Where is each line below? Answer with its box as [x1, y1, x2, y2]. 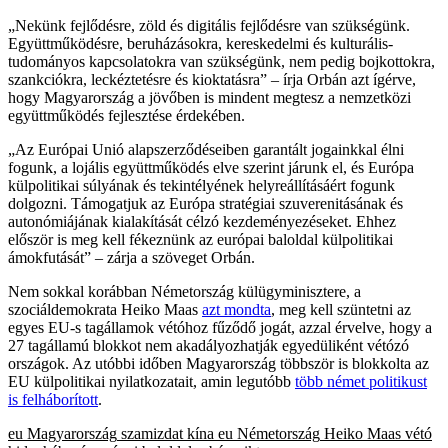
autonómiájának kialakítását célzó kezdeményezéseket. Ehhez [8, 212, 396, 230]
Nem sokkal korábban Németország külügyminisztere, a [8, 282, 361, 300]
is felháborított [8, 390, 98, 408]
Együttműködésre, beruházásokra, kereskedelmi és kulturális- [8, 34, 393, 52]
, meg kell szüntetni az [271, 300, 411, 318]
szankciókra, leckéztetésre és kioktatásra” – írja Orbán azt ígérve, [8, 70, 416, 88]
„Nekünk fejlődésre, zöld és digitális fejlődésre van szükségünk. [8, 16, 410, 34]
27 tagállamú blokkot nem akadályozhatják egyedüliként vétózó [8, 336, 409, 354]
